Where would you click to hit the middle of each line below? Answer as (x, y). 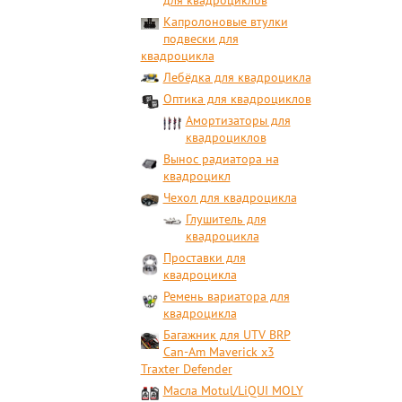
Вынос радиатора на (221, 159)
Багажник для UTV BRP (227, 335)
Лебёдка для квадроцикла (237, 77)
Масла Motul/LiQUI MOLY (233, 390)
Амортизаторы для (238, 120)
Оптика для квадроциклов (237, 99)
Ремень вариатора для (226, 296)
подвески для (201, 39)
